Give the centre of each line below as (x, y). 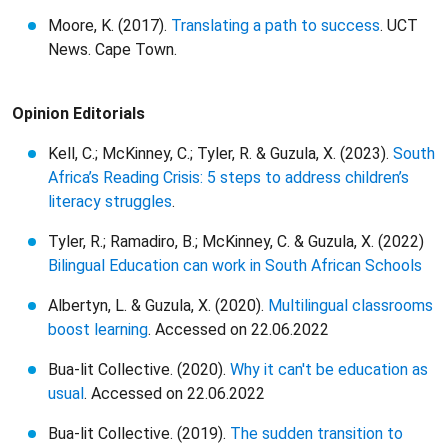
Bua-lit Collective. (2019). (139, 433)
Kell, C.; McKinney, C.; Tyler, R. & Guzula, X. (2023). (220, 153)
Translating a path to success (275, 25)
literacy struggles (110, 201)
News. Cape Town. (112, 49)
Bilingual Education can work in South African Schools (235, 265)
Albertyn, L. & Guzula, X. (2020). (158, 305)
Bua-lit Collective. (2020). (139, 369)
